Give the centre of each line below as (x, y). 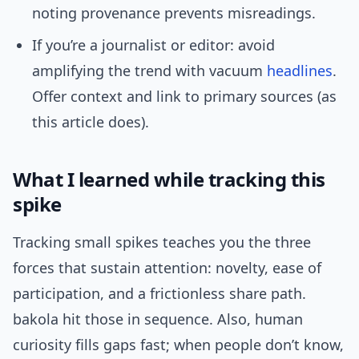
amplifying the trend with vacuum (149, 71)
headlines (300, 71)
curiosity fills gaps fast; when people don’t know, (178, 345)
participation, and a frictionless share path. (159, 294)
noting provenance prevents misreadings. (174, 13)
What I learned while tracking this (169, 179)
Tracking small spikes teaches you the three (162, 242)
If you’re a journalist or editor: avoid (153, 45)
